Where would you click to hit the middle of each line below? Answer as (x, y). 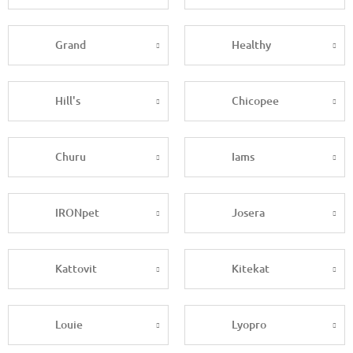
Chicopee (255, 101)
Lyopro (249, 325)
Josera (248, 213)
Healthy (251, 45)
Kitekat (251, 269)
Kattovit (76, 269)
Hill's (68, 101)
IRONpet (77, 213)
